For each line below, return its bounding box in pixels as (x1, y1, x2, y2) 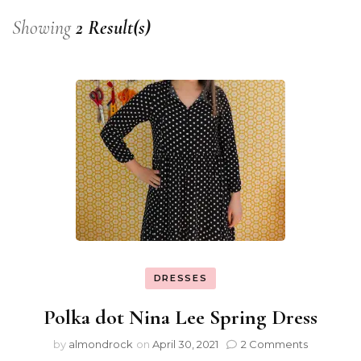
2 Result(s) (76, 15, 151, 39)
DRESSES (153, 272, 208, 284)
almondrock (68, 338, 133, 351)
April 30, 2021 (152, 338, 218, 351)
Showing (12, 15, 76, 39)
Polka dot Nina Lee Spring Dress (44, 305, 317, 330)
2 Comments (241, 338, 308, 351)
